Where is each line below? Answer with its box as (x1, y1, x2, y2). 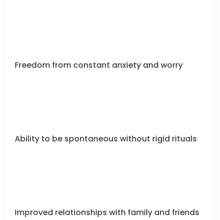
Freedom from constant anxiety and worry (15, 59, 183, 71)
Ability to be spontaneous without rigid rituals (15, 133, 197, 144)
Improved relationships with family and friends (15, 206, 199, 218)
